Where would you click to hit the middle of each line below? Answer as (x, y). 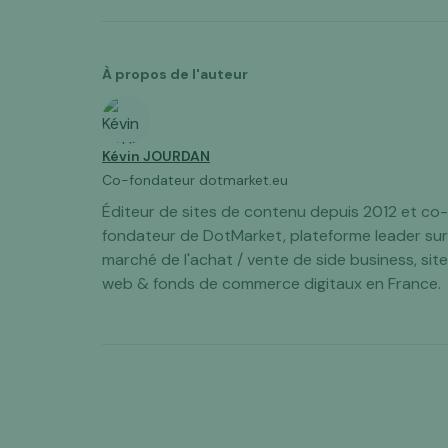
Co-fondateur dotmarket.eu (195, 180)
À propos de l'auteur (175, 74)
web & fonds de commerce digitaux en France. (271, 283)
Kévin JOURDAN (156, 156)
